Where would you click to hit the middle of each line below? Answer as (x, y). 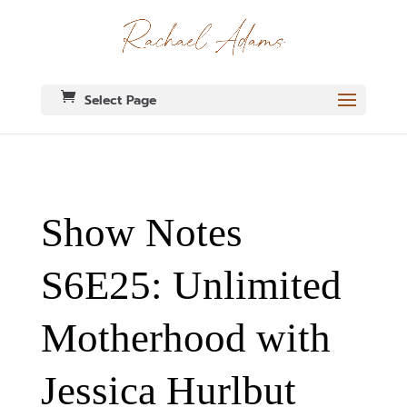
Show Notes (141, 233)
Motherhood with (185, 338)
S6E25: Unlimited (191, 286)
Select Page (120, 101)
